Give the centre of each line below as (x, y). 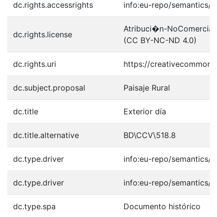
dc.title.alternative (46, 135)
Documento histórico (162, 206)
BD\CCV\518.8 (150, 135)
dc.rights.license (43, 34)
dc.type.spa (34, 206)
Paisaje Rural (147, 88)
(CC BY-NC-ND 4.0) (160, 40)
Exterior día (145, 111)
